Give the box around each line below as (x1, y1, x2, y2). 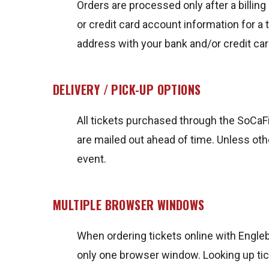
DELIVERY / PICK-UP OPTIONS (53, 80, 201, 98)
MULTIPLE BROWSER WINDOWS (53, 196, 205, 214)
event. (77, 153, 106, 165)
